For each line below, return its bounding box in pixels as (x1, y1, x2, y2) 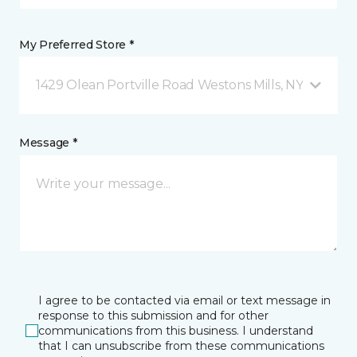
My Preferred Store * (19, 37, 134, 52)
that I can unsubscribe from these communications (38, 338, 324, 353)
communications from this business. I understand (38, 323, 313, 338)
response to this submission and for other (38, 308, 269, 323)
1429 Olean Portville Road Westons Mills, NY (36, 76, 304, 92)
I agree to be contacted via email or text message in (38, 292, 331, 308)
